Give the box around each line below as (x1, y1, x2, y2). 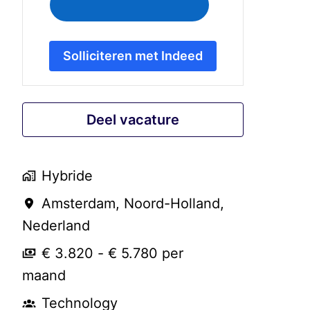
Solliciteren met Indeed (63, 48, 203, 64)
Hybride (42, 167, 93, 185)
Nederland (22, 217, 90, 235)
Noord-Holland (124, 195, 220, 212)
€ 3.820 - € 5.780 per (42, 245, 183, 262)
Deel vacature (86, 111, 179, 129)
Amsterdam (42, 195, 116, 212)
